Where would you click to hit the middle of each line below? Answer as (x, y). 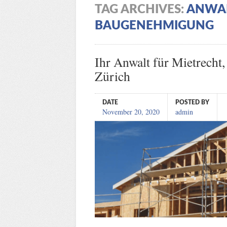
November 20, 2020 (131, 111)
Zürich (112, 76)
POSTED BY (192, 102)
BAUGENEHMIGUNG (154, 26)
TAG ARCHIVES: (140, 9)
